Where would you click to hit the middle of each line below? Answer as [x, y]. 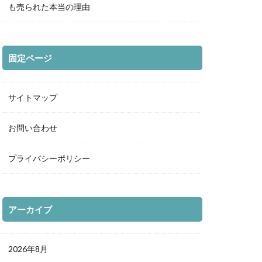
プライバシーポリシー [49, 158]
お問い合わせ [33, 128]
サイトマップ [33, 98]
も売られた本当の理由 [49, 7]
